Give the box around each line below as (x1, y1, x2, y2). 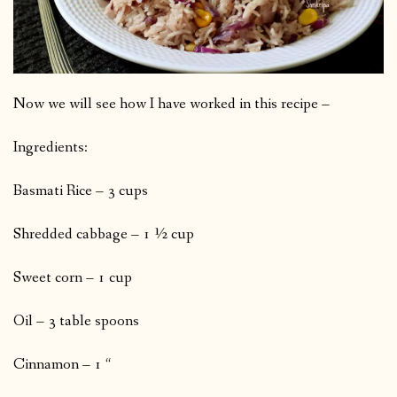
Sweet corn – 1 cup (13, 268, 132, 289)
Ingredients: (13, 137, 88, 159)
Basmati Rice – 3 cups (13, 181, 148, 202)
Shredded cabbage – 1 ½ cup (13, 224, 194, 245)
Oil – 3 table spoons (13, 311, 139, 332)
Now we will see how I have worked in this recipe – (13, 94, 330, 115)
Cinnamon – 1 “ (13, 354, 111, 376)
